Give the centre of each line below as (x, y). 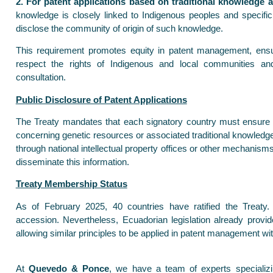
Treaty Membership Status (71, 184)
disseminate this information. (72, 161)
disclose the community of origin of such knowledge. (119, 28)
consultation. (41, 77)
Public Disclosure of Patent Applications (101, 99)
